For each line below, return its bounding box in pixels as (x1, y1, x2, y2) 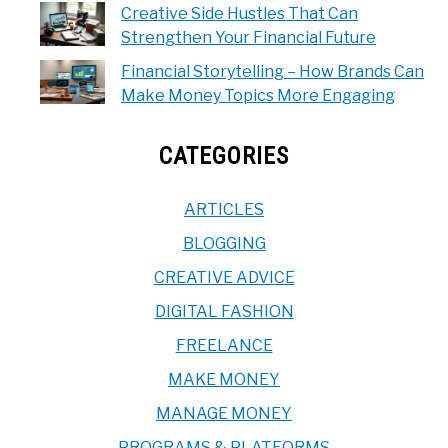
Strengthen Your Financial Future (121, 27, 376, 47)
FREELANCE (175, 335, 273, 355)
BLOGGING (182, 233, 266, 253)
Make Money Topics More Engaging (121, 85, 395, 105)
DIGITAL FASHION (154, 301, 294, 321)
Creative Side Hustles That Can (121, 3, 358, 23)
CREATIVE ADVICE (153, 267, 295, 287)
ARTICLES (184, 199, 264, 219)
